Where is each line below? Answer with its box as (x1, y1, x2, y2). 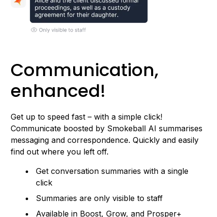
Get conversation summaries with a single (36, 166, 189, 176)
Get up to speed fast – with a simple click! (11, 111, 163, 122)
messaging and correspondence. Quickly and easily (11, 135, 199, 145)
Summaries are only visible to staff (36, 193, 163, 203)
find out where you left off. (11, 146, 109, 156)
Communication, (11, 57, 159, 82)
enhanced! (11, 78, 106, 103)
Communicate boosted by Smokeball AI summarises (11, 123, 203, 133)
